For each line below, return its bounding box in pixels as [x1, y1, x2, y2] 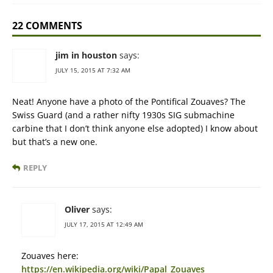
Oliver [65, 204, 90, 216]
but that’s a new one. [12, 136, 97, 148]
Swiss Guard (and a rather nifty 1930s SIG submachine [12, 109, 235, 121]
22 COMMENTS [12, 19, 82, 33]
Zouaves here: [21, 250, 79, 262]
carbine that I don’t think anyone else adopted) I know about [12, 122, 258, 135]
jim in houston [55, 49, 117, 62]
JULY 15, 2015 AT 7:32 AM [55, 66, 130, 75]
